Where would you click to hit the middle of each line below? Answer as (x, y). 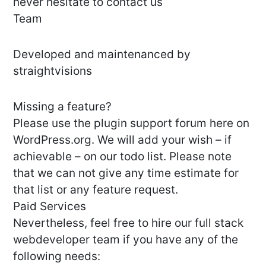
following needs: (57, 256)
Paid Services (50, 207)
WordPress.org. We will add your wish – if (122, 140)
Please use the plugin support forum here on (131, 123)
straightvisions (53, 71)
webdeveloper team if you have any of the (126, 240)
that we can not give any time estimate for (126, 173)
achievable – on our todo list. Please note (122, 157)
